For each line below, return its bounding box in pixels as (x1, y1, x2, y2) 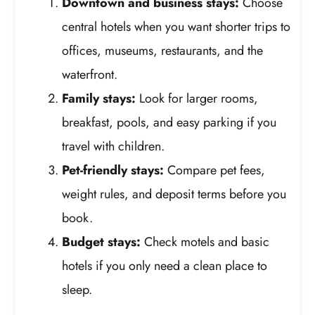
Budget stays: (62, 232, 141, 251)
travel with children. (62, 136, 165, 155)
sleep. (62, 280, 93, 299)
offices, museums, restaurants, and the (62, 41, 264, 60)
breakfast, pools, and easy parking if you (62, 112, 277, 131)
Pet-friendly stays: (62, 160, 165, 179)
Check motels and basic (141, 232, 270, 251)
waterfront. (62, 65, 118, 84)
